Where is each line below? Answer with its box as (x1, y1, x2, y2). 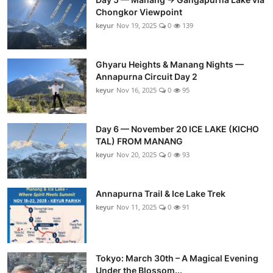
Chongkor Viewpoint (96, 6, 182, 17)
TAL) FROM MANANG (96, 135, 183, 146)
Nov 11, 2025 (116, 202, 157, 211)
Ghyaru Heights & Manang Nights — (96, 58, 244, 69)
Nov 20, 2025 (116, 149, 157, 159)
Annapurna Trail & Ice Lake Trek (96, 188, 225, 199)
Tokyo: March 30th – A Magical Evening (96, 252, 258, 263)
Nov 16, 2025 (116, 85, 157, 94)
